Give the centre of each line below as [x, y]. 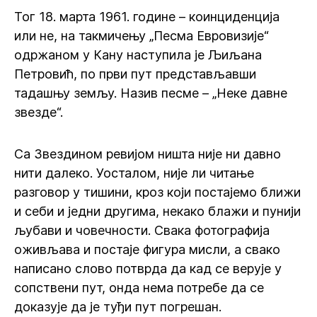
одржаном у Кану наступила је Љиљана [138, 55]
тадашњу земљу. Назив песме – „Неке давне [151, 93]
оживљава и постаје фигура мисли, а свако [147, 249]
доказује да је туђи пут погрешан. [118, 307]
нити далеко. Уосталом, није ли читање [134, 173]
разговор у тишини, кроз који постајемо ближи [157, 192]
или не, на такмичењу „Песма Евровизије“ [142, 36]
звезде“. [39, 112]
